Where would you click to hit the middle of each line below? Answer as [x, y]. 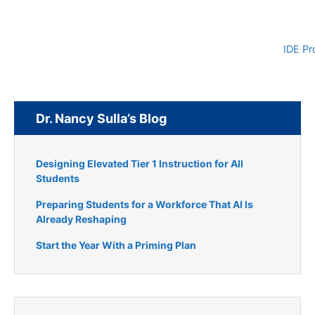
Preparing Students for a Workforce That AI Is [144, 204]
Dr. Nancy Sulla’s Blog [101, 118]
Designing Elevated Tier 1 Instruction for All [140, 163]
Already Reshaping [81, 219]
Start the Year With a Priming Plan [116, 245]
